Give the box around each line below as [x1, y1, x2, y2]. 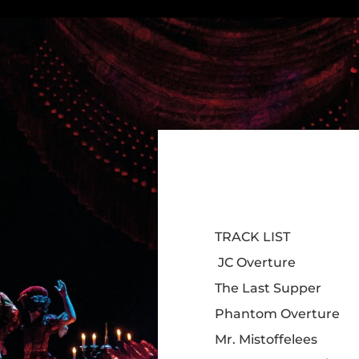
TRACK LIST [215, 229, 290, 244]
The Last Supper [215, 280, 321, 296]
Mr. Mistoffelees [215, 332, 317, 347]
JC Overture [215, 255, 296, 270]
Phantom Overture [215, 306, 340, 321]
